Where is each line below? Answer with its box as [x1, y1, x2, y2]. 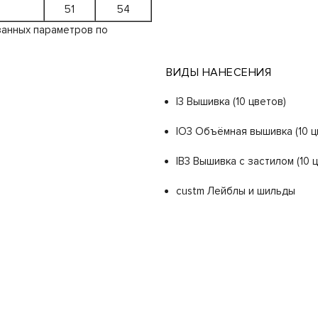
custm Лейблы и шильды [176, 185, 295, 198]
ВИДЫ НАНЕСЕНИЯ [166, 65, 271, 80]
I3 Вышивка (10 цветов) [176, 95, 286, 109]
